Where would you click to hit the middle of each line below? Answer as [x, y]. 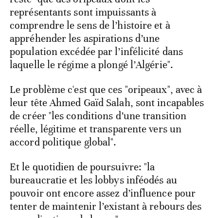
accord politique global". [63, 142]
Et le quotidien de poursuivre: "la [82, 167]
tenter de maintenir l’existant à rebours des [106, 207]
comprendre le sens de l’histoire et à [90, 26]
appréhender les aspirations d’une [85, 39]
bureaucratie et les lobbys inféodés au [93, 180]
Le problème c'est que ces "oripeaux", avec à [106, 90]
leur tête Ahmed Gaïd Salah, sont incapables [107, 103]
